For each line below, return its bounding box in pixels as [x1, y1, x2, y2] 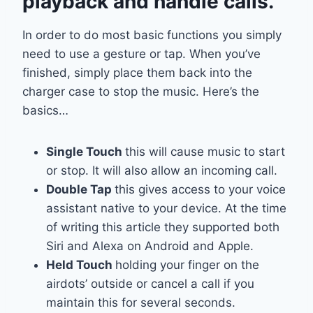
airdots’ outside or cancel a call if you [46, 277, 254, 291]
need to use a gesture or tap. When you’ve [22, 47, 261, 61]
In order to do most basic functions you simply [22, 28, 282, 43]
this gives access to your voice [115, 182, 286, 197]
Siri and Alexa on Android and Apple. [46, 239, 254, 254]
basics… [22, 103, 68, 118]
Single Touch [46, 145, 125, 159]
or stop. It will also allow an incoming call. [46, 163, 277, 178]
